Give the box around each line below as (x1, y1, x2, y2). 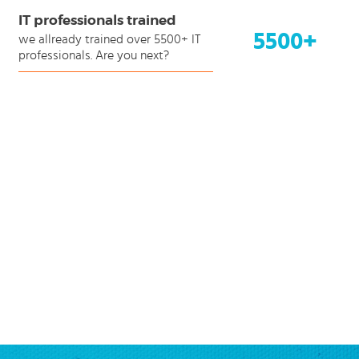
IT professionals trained (18, 11, 176, 29)
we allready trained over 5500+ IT (18, 33, 200, 46)
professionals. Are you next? (18, 49, 169, 62)
